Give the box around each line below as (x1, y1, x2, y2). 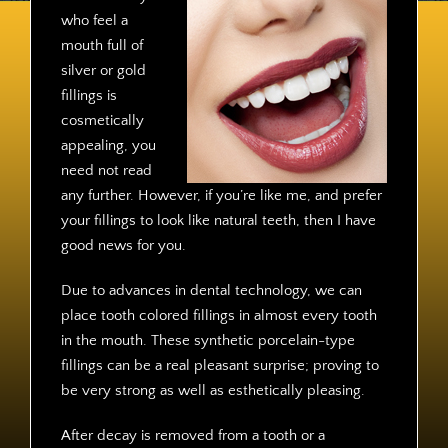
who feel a (60, 12, 128, 29)
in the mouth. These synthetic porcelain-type (60, 332, 355, 349)
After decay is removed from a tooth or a (60, 427, 325, 444)
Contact (196, 4, 252, 22)
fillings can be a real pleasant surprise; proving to (60, 357, 379, 374)
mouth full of (60, 37, 143, 54)
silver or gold (60, 62, 146, 79)
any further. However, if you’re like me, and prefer (60, 187, 382, 204)
